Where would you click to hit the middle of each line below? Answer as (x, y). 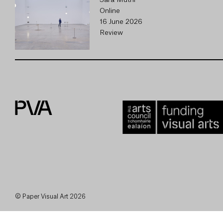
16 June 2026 (121, 22)
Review (111, 33)
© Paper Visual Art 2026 (50, 197)
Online (110, 11)
